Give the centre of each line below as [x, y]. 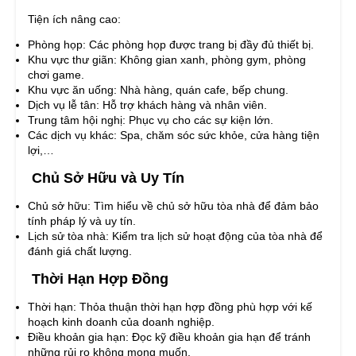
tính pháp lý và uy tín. [82, 221]
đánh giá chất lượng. [80, 252]
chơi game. [56, 75]
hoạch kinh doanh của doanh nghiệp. [121, 322]
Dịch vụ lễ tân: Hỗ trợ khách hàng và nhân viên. [147, 105]
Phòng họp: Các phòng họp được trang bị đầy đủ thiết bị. [171, 45]
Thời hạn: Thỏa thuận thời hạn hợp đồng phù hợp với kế [170, 307]
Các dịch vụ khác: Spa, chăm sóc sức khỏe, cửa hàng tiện [174, 135]
